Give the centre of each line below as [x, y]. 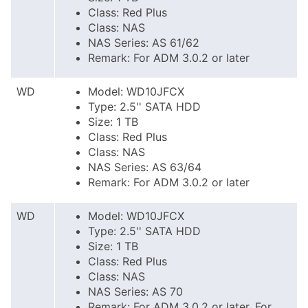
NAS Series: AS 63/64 [145, 167]
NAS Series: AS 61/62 [144, 43]
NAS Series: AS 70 [135, 291]
